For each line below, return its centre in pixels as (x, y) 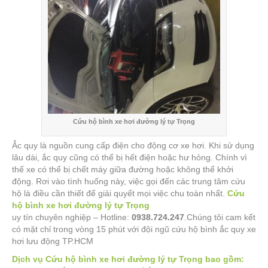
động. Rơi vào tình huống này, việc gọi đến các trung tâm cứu (129, 181)
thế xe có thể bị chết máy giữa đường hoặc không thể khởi (123, 169)
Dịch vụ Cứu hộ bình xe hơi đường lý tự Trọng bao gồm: (128, 259)
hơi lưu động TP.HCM (53, 241)
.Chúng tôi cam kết (220, 217)
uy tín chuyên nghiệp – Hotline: (72, 217)
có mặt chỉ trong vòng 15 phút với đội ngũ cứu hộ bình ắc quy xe (134, 229)
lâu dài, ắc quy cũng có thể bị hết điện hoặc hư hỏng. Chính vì (130, 157)
